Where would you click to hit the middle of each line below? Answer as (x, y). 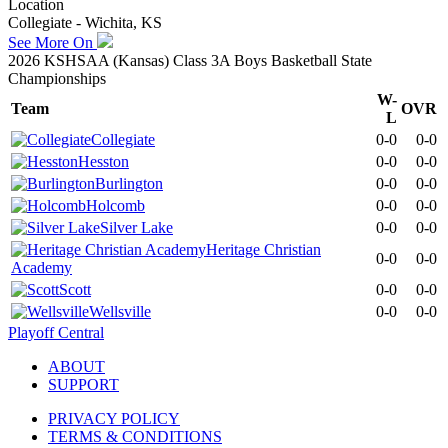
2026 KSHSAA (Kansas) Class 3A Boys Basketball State (190, 60)
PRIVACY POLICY (114, 418)
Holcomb (115, 205)
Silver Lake (136, 227)
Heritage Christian (263, 249)
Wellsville (120, 311)
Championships (57, 78)
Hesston (103, 161)
